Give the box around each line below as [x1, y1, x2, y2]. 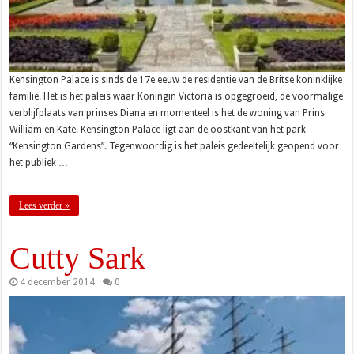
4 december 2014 [20, 276, 96, 288]
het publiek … [9, 156, 69, 168]
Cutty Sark [9, 239, 146, 276]
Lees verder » [19, 199, 70, 211]
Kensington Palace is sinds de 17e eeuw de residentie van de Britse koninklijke [9, 73, 343, 85]
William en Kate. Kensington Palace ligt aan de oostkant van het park [9, 123, 307, 135]
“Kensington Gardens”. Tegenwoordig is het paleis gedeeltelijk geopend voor [9, 140, 340, 152]
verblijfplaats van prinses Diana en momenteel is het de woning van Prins [9, 107, 326, 119]
